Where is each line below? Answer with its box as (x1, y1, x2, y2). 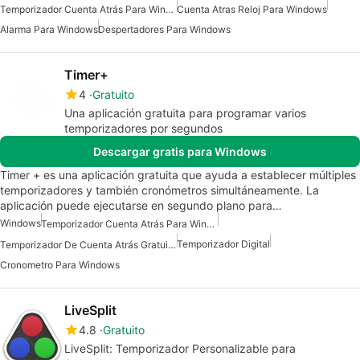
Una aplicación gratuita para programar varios (64, 105, 306, 120)
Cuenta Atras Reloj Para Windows (177, 2, 327, 15)
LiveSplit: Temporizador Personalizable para (64, 342, 296, 356)
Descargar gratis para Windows (93, 144, 267, 158)
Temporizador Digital (177, 237, 270, 250)
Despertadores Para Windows (98, 22, 231, 35)
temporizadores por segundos (64, 121, 223, 135)
